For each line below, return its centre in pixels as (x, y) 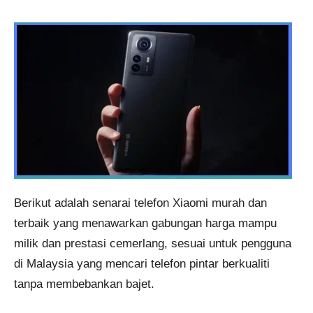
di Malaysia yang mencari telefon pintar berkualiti (142, 264)
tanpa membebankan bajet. (84, 284)
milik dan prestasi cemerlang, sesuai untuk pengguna (153, 244)
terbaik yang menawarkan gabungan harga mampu (145, 224)
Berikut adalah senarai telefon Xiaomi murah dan (140, 203)
